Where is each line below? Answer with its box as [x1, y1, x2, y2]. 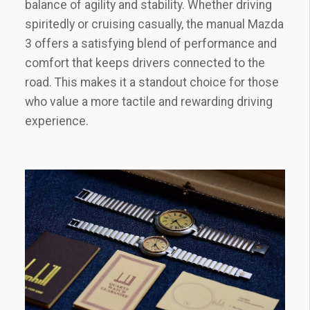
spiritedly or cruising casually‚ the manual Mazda [25, 17, 284, 31]
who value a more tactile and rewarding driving [25, 94, 273, 109]
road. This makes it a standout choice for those [25, 75, 279, 89]
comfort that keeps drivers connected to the [25, 55, 265, 70]
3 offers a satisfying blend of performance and [25, 36, 277, 51]
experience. [25, 113, 89, 128]
